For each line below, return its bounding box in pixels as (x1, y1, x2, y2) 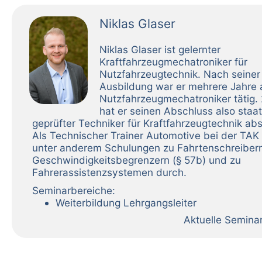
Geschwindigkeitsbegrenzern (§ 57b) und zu (32, 153, 241, 166)
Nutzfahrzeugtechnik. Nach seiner (99, 67, 260, 80)
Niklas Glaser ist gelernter (99, 43, 220, 56)
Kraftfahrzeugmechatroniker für (99, 55, 247, 68)
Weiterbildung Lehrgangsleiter (56, 196, 196, 209)
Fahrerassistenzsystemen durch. (32, 166, 187, 178)
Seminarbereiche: (32, 184, 115, 196)
